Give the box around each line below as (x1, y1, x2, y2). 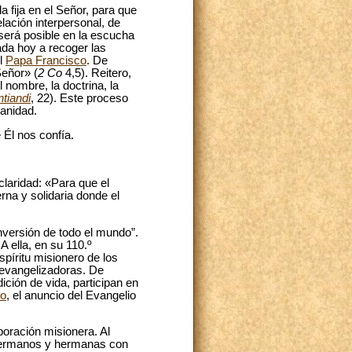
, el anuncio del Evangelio (6, 288, 136, 302)
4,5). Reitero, (62, 66, 131, 79)
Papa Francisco (5, 53, 86, 67)
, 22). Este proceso (31, 91, 128, 104)
